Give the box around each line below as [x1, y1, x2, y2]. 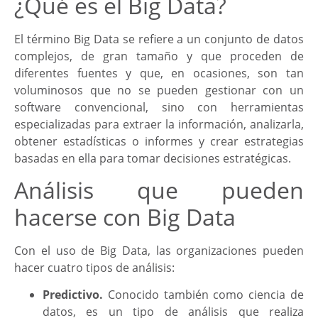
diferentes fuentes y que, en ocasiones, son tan [14, 65, 304, 81]
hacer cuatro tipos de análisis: [14, 259, 175, 275]
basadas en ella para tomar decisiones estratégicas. [14, 150, 291, 166]
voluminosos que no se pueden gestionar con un [14, 82, 304, 98]
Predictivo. [43, 287, 103, 303]
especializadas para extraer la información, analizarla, [14, 116, 304, 132]
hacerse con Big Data [14, 201, 236, 232]
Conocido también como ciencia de [103, 287, 304, 303]
